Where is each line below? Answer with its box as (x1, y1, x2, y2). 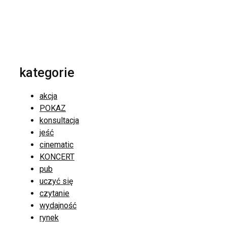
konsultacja (40, 115, 79, 125)
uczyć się (40, 176, 73, 186)
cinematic (40, 139, 73, 149)
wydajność (40, 200, 77, 210)
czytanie (40, 188, 69, 198)
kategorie (19, 65, 74, 80)
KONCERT (40, 152, 74, 162)
